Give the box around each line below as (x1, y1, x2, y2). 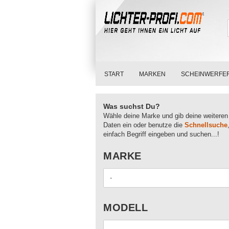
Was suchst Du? (103, 102, 160, 110)
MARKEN (139, 71, 166, 78)
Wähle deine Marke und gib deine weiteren (103, 112, 228, 120)
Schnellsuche (185, 121, 227, 129)
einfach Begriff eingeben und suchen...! (103, 130, 219, 138)
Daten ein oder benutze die (103, 121, 185, 129)
